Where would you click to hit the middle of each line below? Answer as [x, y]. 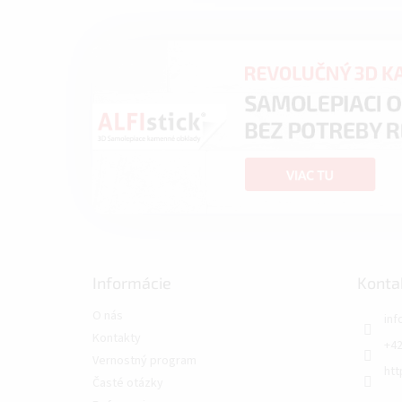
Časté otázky [128, 384]
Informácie [132, 283]
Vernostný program [144, 361]
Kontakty [117, 339]
